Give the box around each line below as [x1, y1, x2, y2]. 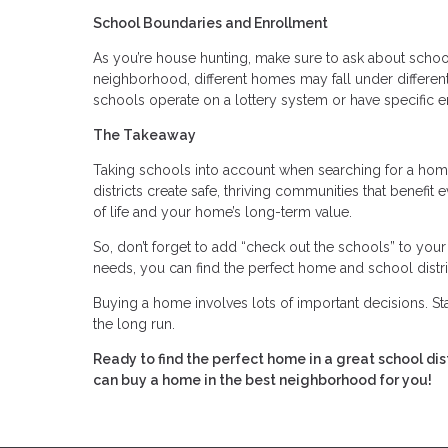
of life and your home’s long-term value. [93, 203, 352, 220]
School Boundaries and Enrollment [93, 14, 328, 31]
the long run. [93, 315, 179, 332]
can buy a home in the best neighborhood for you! [93, 371, 432, 388]
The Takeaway [93, 126, 196, 143]
